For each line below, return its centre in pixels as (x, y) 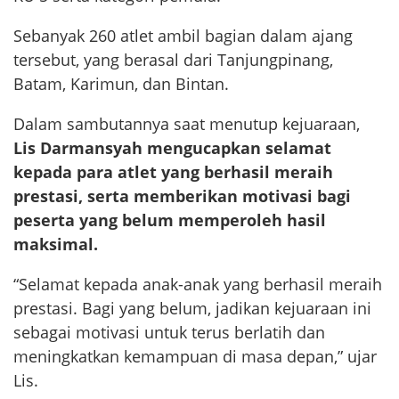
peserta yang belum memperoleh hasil (170, 220)
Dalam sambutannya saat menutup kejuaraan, (187, 124)
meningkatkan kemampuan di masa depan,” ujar (195, 357)
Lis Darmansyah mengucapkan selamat (172, 148)
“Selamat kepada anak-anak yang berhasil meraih (198, 285)
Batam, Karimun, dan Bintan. (121, 84)
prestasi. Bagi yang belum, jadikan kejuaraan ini (192, 309)
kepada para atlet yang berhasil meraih (173, 172)
